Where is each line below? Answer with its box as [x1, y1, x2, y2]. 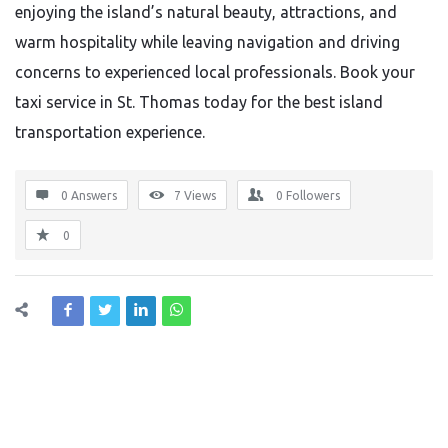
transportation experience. [15, 123, 205, 141]
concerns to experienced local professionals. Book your [15, 63, 415, 81]
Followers [286, 189, 340, 202]
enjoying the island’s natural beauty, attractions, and [15, 3, 397, 21]
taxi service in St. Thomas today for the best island [15, 93, 383, 111]
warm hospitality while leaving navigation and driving [15, 33, 400, 51]
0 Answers [61, 189, 117, 202]
